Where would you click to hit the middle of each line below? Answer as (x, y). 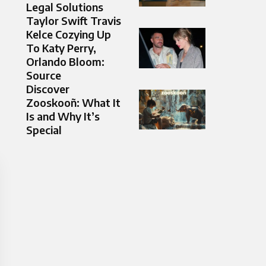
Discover (48, 89)
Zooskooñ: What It (73, 103)
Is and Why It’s (63, 116)
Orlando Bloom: (65, 62)
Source (44, 75)
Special (44, 130)
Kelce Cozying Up (69, 34)
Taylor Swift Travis (74, 21)
